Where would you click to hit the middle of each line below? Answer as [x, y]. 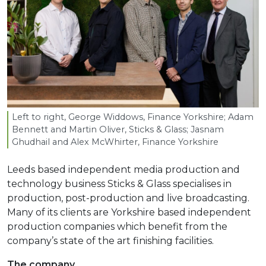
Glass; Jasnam [193, 129]
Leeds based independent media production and [123, 169]
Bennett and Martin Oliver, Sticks [84, 129]
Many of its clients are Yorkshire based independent [129, 212]
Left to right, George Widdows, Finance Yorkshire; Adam [133, 117]
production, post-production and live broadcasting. [128, 198]
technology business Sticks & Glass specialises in [119, 183]
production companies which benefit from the [117, 226]
